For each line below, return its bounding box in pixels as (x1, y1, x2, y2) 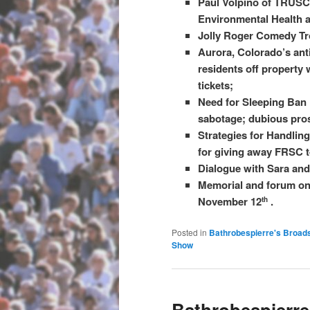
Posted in (172, 226, 207, 239)
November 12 (197, 194, 262, 210)
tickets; (197, 77, 236, 93)
